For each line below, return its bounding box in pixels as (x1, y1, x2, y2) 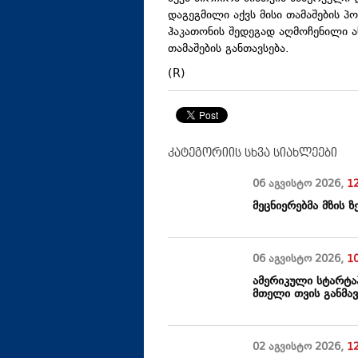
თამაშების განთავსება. (168, 41, 289, 58)
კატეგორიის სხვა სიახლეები (168, 146, 337, 160)
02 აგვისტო (253, 340, 316, 356)
